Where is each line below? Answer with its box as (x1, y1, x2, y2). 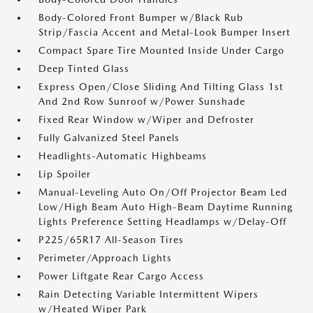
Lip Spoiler (38, 168, 91, 180)
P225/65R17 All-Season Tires (38, 234, 184, 245)
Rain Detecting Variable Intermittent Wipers (38, 289, 259, 300)
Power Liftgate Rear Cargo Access (38, 270, 204, 282)
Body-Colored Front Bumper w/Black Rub (38, 12, 243, 23)
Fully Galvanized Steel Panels (38, 132, 180, 143)
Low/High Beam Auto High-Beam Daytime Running (38, 201, 293, 212)
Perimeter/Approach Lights (38, 252, 172, 263)
